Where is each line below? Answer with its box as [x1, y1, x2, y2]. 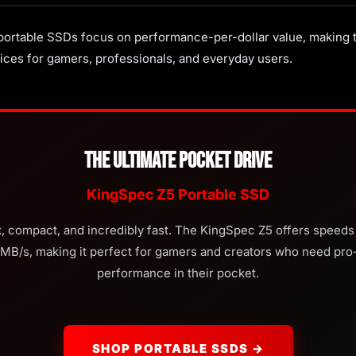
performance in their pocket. [97, 265, 259, 281]
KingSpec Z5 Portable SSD [87, 186, 269, 203]
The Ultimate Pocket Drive [84, 148, 272, 174]
